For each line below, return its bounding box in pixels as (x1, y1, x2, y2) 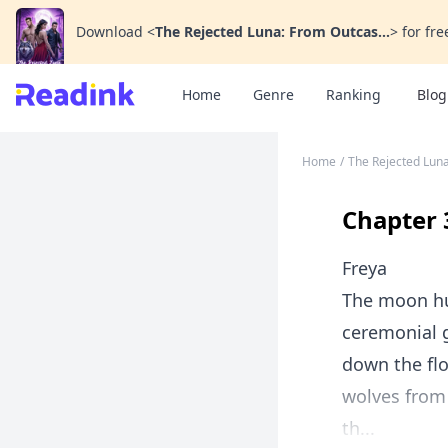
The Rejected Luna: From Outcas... (155, 22, 390, 41)
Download (76, 22, 143, 41)
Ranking (326, 85, 381, 104)
